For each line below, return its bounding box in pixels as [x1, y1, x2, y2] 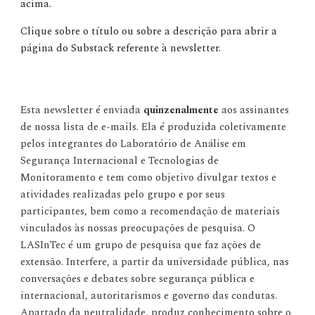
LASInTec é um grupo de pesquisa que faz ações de [20, 237, 262, 253]
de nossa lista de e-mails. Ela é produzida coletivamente [20, 119, 287, 135]
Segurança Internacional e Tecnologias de [20, 153, 219, 169]
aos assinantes [219, 102, 290, 118]
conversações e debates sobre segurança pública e [20, 271, 255, 287]
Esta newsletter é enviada [20, 102, 144, 118]
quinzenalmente [143, 102, 219, 118]
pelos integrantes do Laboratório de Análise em [20, 136, 247, 152]
